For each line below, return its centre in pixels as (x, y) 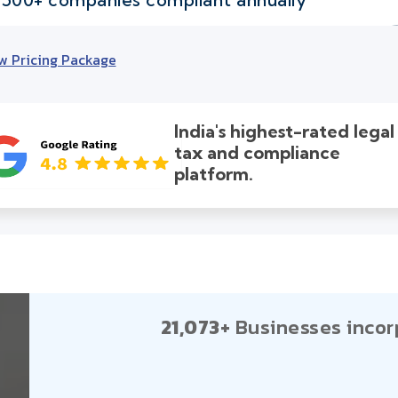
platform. (214, 174)
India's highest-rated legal (285, 131)
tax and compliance (258, 153)
